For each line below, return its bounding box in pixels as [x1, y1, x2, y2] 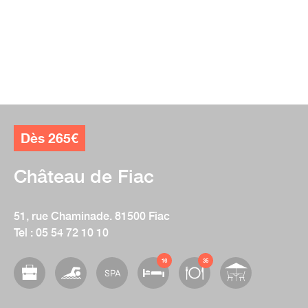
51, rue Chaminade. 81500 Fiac [14, 209, 170, 222]
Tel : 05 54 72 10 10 [14, 225, 109, 239]
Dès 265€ [21, 131, 78, 146]
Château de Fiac [14, 165, 154, 187]
